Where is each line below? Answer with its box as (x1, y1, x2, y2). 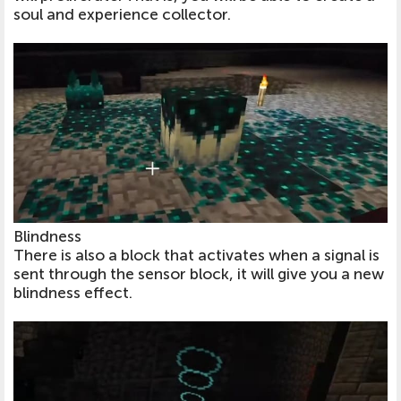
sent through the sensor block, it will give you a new (13, 264, 384, 284)
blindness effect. (13, 283, 132, 303)
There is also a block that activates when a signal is (13, 245, 380, 265)
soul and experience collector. (13, 5, 231, 25)
